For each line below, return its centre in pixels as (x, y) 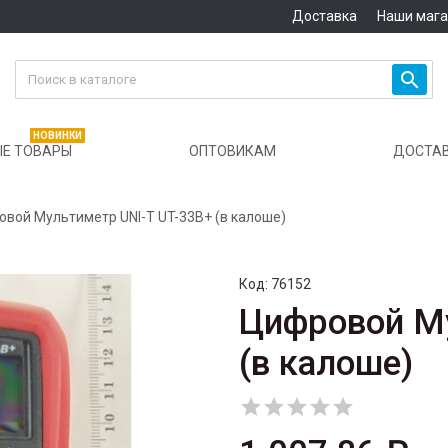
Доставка (324, 16)
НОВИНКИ (57, 136)
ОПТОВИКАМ (232, 151)
